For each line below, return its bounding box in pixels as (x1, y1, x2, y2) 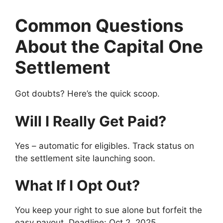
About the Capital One (15, 36, 203, 57)
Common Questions (15, 15, 184, 36)
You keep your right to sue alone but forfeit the (15, 205, 202, 216)
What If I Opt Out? (15, 177, 140, 195)
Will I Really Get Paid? (15, 112, 166, 130)
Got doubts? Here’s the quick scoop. (15, 89, 160, 99)
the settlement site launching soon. (15, 153, 155, 163)
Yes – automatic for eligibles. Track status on (15, 140, 194, 151)
